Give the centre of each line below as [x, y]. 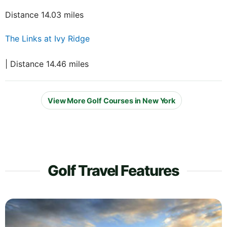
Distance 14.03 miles [44, 15]
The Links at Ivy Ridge [47, 39]
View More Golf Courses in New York [111, 100]
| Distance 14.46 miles [47, 64]
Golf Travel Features [113, 171]
